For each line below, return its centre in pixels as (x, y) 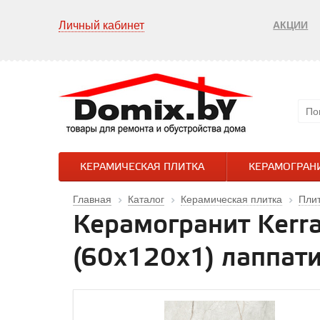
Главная (92, 199)
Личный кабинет (101, 25)
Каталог (146, 199)
